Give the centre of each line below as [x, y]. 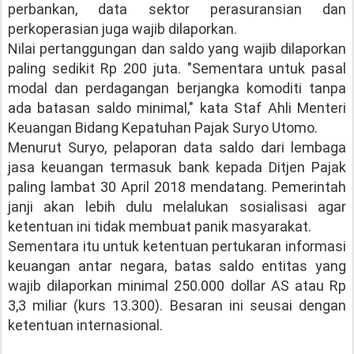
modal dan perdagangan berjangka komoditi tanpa [177, 88]
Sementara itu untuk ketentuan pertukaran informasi [177, 246]
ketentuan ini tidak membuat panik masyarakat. [160, 226]
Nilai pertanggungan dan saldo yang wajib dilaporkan [177, 49]
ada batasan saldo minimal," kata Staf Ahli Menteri [177, 108]
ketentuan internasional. [85, 325]
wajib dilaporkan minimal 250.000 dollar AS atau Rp [177, 286]
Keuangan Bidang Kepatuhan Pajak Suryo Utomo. [163, 128]
